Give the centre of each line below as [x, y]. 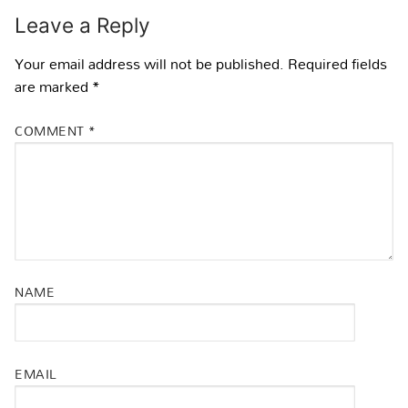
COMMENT [51, 130]
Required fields [337, 64]
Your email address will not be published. [149, 64]
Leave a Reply [82, 25]
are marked [53, 87]
